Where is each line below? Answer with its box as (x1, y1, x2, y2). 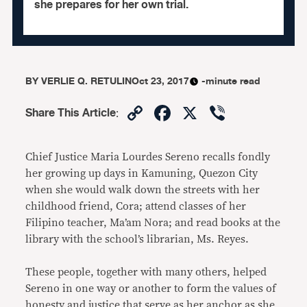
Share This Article (25, 104, 116, 122)
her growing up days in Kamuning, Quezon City (25, 168, 258, 179)
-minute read (201, 73, 261, 89)
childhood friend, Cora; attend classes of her (25, 201, 247, 212)
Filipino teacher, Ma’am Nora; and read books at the (25, 217, 281, 228)
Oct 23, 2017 (132, 73, 190, 89)
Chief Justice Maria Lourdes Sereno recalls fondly (25, 151, 271, 162)
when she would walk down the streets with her (25, 184, 260, 195)
